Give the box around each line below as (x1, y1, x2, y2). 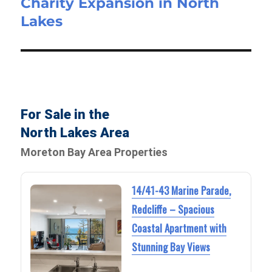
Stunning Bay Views (131, 239, 210, 255)
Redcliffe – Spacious (131, 202, 214, 217)
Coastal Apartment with (131, 220, 226, 236)
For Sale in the (21, 106, 110, 122)
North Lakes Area (21, 124, 130, 140)
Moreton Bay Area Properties (21, 145, 168, 158)
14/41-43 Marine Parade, (131, 183, 231, 199)
